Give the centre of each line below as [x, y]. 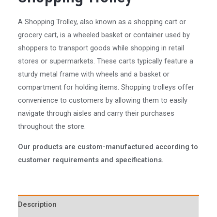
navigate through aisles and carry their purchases [96, 114]
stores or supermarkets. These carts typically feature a [106, 61]
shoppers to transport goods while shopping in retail [101, 48]
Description [38, 205]
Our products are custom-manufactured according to [108, 147]
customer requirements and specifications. [91, 160]
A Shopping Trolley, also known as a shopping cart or [102, 22]
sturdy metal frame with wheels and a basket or [94, 74]
